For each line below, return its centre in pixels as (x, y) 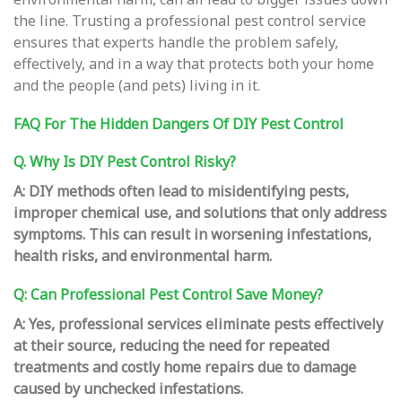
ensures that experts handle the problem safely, (176, 43)
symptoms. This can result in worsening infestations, (192, 235)
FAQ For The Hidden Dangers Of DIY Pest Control (179, 124)
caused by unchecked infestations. (128, 389)
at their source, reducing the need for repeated (171, 346)
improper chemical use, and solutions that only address (200, 213)
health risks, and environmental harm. (143, 256)
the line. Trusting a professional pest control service (190, 21)
